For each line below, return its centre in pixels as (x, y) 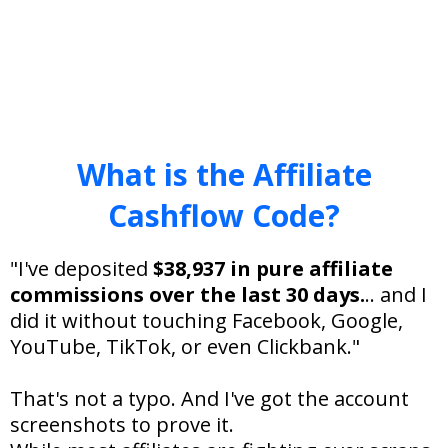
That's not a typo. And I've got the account (209, 398)
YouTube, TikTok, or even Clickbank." (185, 346)
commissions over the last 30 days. (187, 294)
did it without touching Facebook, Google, (206, 320)
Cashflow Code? (224, 215)
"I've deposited (81, 268)
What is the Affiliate (224, 174)
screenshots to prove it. (122, 424)
